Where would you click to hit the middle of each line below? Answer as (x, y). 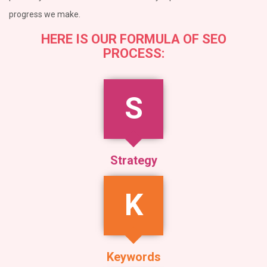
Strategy (133, 160)
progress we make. (45, 14)
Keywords (133, 257)
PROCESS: (133, 53)
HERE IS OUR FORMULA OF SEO (133, 39)
